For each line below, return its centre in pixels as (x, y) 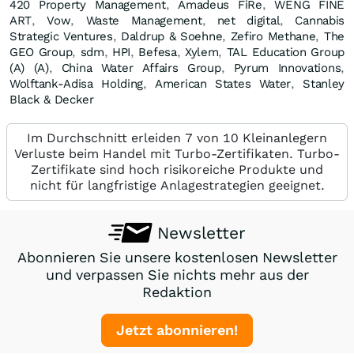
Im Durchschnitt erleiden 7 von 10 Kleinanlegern (177, 137)
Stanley (324, 83)
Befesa (158, 52)
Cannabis (320, 20)
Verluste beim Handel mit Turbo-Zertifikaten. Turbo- (177, 153)
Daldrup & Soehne (172, 36)
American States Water (223, 83)
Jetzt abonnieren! (177, 330)
